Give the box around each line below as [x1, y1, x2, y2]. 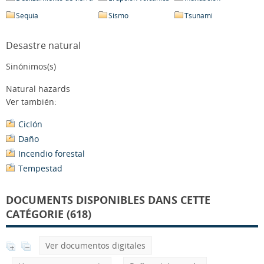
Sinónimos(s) [6, 61, 56, 72]
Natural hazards [6, 83, 70, 94]
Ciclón [18, 118, 42, 130]
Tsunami [184, 11, 213, 21]
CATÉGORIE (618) [6, 207, 91, 221]
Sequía [16, 11, 38, 21]
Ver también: [6, 96, 57, 107]
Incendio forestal [18, 148, 85, 159]
